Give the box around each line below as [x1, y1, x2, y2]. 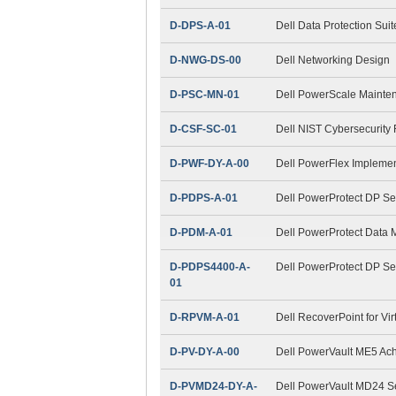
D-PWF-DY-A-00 [169, 156, 249, 170]
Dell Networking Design [275, 53, 390, 66]
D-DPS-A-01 [169, 19, 231, 32]
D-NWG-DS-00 [169, 53, 241, 66]
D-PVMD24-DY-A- [169, 379, 257, 392]
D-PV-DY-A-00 [169, 345, 240, 358]
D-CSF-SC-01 [169, 122, 237, 135]
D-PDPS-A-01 [169, 191, 238, 204]
